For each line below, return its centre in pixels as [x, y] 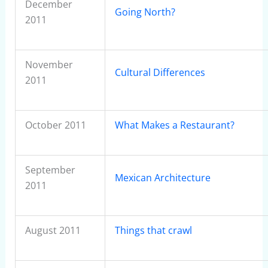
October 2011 [55, 125]
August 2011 [53, 230]
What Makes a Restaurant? [174, 125]
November [49, 65]
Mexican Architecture [162, 178]
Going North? [145, 12]
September [50, 170]
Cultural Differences [160, 72]
